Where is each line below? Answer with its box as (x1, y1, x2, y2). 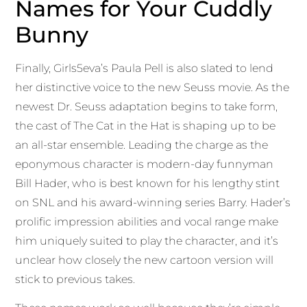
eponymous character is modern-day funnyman (15, 158, 274, 171)
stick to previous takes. (15, 273, 136, 286)
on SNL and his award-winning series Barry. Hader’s (15, 196, 291, 210)
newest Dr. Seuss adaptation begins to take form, (15, 100, 278, 114)
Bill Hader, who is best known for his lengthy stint (15, 177, 280, 191)
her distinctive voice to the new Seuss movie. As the (15, 81, 290, 95)
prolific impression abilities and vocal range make (15, 215, 279, 229)
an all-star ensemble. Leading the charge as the (15, 138, 269, 152)
